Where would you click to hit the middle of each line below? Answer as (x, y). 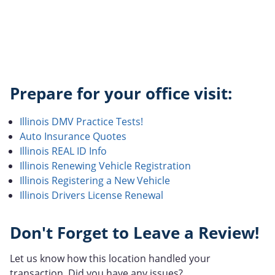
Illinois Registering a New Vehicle (95, 180)
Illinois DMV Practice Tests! (81, 121)
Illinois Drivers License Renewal (91, 195)
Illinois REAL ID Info (63, 151)
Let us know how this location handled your (110, 259)
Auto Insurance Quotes (73, 136)
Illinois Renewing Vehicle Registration (105, 165)
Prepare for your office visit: (121, 93)
